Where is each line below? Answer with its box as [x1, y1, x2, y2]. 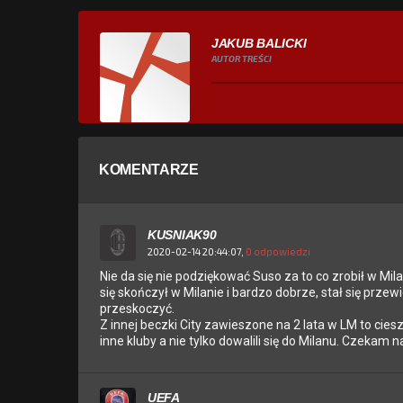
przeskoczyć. [100, 301, 175, 317]
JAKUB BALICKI [211, 36, 307, 51]
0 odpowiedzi [246, 245, 310, 257]
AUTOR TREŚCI [211, 53, 272, 65]
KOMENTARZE [99, 162, 199, 178]
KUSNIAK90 [148, 228, 217, 243]
